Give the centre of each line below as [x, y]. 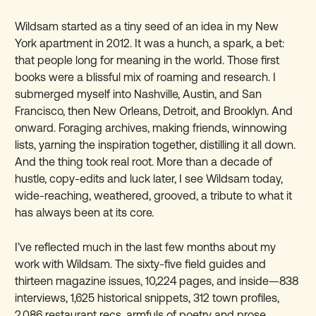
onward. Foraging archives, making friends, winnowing [151, 128]
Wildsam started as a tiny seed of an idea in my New [147, 26]
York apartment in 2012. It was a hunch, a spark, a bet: [150, 43]
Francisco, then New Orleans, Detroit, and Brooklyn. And [154, 111]
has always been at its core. [85, 213]
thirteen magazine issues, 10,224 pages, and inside [142, 281]
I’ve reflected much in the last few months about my [146, 247]
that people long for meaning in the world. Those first [147, 60]
